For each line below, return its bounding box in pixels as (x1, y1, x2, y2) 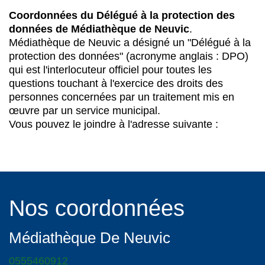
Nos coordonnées (9, 196, 185, 221)
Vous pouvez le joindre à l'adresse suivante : (9, 118, 218, 130)
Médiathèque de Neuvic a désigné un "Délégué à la (9, 37, 251, 49)
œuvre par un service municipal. (9, 105, 160, 117)
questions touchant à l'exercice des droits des (9, 77, 223, 89)
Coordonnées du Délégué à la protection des (9, 9, 235, 21)
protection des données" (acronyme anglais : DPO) (9, 50, 248, 62)
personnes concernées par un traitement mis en (9, 91, 234, 103)
